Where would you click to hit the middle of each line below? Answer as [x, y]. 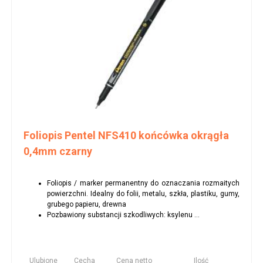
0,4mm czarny [58, 151]
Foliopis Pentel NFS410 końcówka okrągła [126, 135]
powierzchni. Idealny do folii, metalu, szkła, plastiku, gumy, [143, 193]
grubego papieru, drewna [86, 204]
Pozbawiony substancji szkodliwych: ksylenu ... [123, 215]
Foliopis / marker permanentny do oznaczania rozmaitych [143, 183]
